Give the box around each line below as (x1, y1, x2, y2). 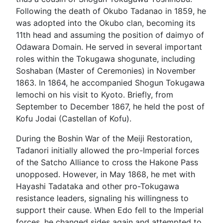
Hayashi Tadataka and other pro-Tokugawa (16, 181, 179, 191)
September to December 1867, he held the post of (16, 102, 205, 111)
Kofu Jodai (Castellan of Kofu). (16, 113, 131, 123)
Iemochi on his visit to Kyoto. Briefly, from (16, 90, 173, 100)
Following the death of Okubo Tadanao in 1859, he (16, 6, 206, 16)
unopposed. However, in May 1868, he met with (16, 169, 195, 179)
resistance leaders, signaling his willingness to (16, 193, 189, 203)
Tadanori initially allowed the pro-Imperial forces (16, 145, 199, 155)
